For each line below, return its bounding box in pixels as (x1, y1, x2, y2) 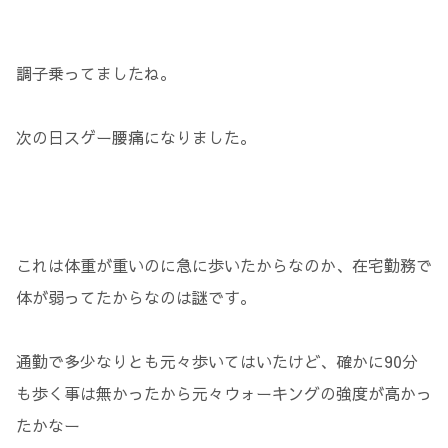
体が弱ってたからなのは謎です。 (16, 285, 256, 308)
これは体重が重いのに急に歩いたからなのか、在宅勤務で (16, 253, 432, 276)
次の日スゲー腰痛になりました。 (16, 125, 256, 148)
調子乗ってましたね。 (16, 61, 176, 84)
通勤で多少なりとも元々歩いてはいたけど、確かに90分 (16, 349, 418, 372)
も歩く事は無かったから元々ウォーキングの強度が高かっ (16, 381, 432, 404)
